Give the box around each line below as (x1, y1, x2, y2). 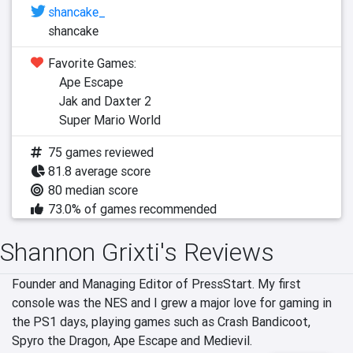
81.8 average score (48, 163, 150, 179)
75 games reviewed (48, 144, 154, 160)
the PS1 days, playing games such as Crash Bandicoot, (12, 314, 310, 329)
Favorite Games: (48, 55, 136, 71)
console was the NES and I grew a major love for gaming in (12, 295, 332, 310)
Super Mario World (59, 112, 161, 128)
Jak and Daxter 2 (59, 93, 151, 109)
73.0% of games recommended (48, 201, 217, 217)
